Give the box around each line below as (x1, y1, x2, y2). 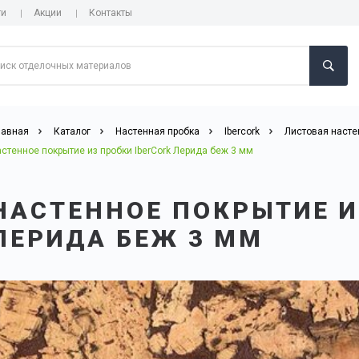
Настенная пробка (115, 126, 200, 137)
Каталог (54, 126, 91, 137)
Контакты (89, 7, 132, 18)
